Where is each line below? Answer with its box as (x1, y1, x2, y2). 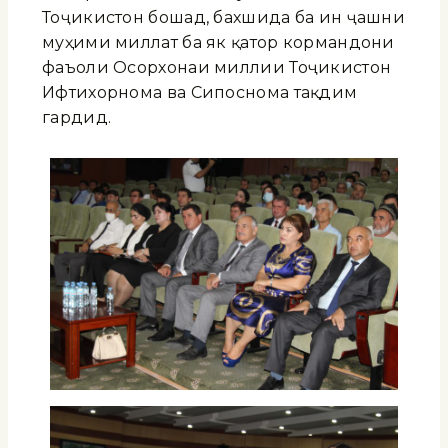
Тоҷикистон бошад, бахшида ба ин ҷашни (42, 7, 406, 27)
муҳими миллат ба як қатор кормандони (42, 32, 395, 52)
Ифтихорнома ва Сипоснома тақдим (42, 82, 358, 102)
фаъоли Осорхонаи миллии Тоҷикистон (42, 57, 392, 77)
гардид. (42, 107, 112, 127)
